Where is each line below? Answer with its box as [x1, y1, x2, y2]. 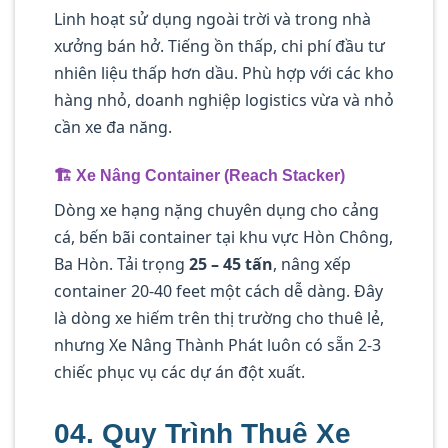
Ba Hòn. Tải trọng [54, 253, 189, 276]
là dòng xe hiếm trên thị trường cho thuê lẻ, [54, 307, 384, 330]
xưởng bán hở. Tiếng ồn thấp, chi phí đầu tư [54, 35, 385, 58]
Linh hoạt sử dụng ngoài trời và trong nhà [54, 8, 371, 31]
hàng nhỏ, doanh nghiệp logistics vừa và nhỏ [54, 89, 394, 112]
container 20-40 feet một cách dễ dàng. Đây [54, 280, 383, 303]
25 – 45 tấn [189, 253, 273, 276]
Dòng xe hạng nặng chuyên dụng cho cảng [54, 199, 379, 222]
